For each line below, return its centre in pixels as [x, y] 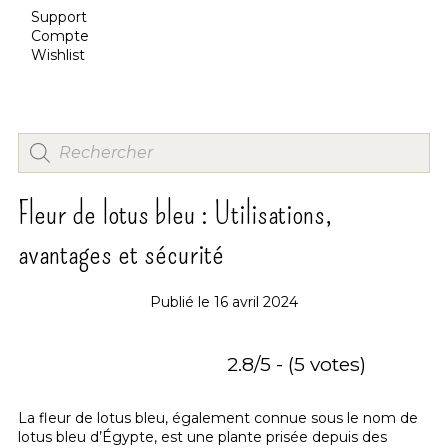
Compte [59, 36]
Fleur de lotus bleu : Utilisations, [175, 212]
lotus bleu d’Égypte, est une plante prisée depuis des [202, 436]
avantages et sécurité [121, 252]
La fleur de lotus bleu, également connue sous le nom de [218, 417]
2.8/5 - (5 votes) [296, 364]
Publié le [180, 301]
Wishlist [57, 55]
